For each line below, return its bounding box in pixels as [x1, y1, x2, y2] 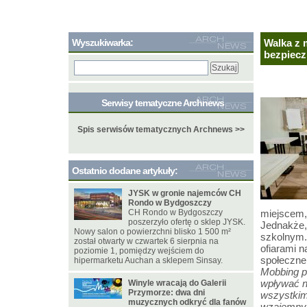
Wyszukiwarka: [72, 37, 133, 48]
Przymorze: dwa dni [128, 288, 205, 297]
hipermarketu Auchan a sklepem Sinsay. [74, 256, 223, 265]
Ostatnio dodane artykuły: [72, 165, 177, 176]
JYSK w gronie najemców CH [128, 188, 241, 198]
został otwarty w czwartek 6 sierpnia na [74, 236, 219, 246]
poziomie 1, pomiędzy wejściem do [74, 246, 204, 256]
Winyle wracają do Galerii [128, 278, 226, 288]
